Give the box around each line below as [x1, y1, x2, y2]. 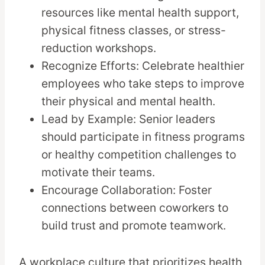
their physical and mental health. [41, 94, 216, 109]
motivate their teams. [41, 165, 156, 180]
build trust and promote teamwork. [41, 218, 227, 233]
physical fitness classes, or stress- [41, 23, 227, 38]
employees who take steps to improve [41, 76, 245, 91]
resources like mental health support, [41, 5, 240, 20]
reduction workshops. [41, 41, 157, 56]
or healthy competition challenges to [41, 147, 237, 162]
